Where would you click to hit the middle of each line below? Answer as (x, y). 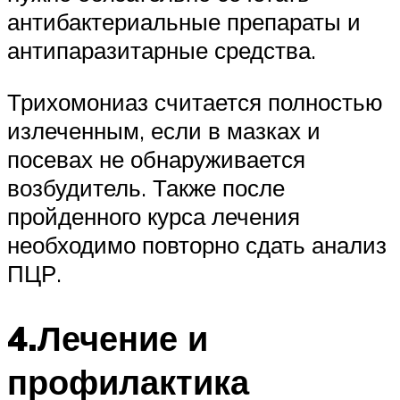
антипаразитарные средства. (162, 50)
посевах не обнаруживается (156, 158)
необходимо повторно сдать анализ (197, 244)
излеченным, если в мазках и (164, 130)
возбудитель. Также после (146, 187)
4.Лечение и (108, 337)
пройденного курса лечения (154, 216)
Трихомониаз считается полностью (195, 101)
